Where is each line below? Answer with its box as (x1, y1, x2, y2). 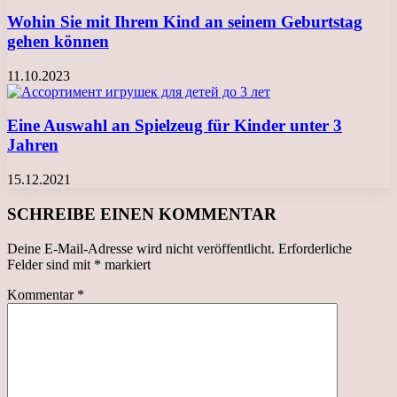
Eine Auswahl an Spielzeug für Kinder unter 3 (7, 116, 342, 136)
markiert (101, 256, 151, 272)
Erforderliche (278, 240, 352, 256)
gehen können (7, 31, 109, 51)
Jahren (7, 136, 58, 155)
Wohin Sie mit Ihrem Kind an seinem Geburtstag (7, 12, 362, 31)
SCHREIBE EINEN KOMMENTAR (7, 204, 276, 223)
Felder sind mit (7, 256, 94, 272)
